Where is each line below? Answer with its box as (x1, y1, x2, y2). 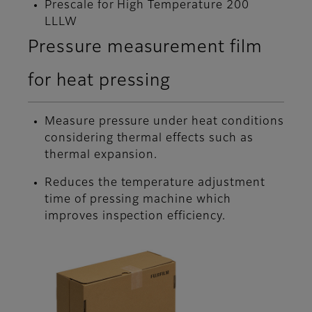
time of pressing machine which (45, 194, 231, 206)
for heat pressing (28, 72, 171, 90)
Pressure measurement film (28, 39, 263, 56)
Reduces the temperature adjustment (45, 178, 265, 189)
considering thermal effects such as (45, 133, 253, 145)
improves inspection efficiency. (45, 211, 226, 223)
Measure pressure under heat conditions (45, 116, 284, 128)
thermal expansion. (45, 150, 158, 162)
